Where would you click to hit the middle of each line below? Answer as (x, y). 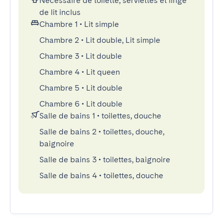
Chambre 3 (59, 56)
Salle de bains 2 (68, 132)
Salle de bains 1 (67, 116)
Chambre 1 (58, 24)
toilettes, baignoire (137, 160)
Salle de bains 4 (68, 175)
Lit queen (103, 72)
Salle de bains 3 (68, 160)
